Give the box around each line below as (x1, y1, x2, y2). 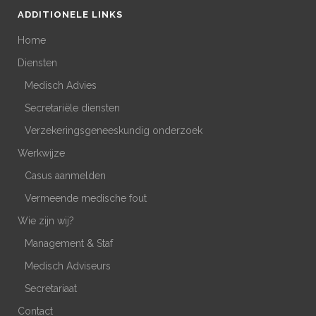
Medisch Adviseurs (25, 260, 111, 272)
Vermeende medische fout (25, 193, 147, 205)
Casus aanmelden (25, 170, 106, 182)
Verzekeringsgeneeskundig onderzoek (25, 125, 202, 137)
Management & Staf (25, 238, 113, 250)
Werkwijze (18, 147, 65, 159)
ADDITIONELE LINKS (18, 9, 123, 20)
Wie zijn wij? (18, 215, 74, 227)
